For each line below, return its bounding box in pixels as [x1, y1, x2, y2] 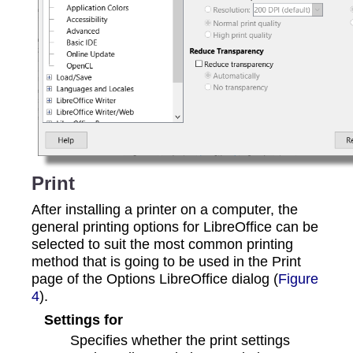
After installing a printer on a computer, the [32, 201, 298, 218]
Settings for [43, 311, 123, 329]
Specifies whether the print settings [70, 332, 291, 349]
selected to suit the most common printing [32, 236, 293, 253]
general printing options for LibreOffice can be [32, 218, 318, 236]
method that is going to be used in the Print [32, 253, 301, 270]
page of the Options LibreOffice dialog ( [32, 270, 278, 288]
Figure [278, 270, 318, 288]
